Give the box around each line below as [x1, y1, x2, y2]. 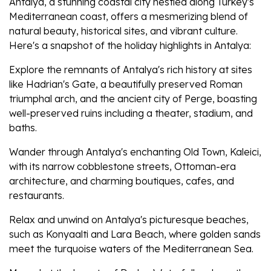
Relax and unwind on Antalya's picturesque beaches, [9, 214, 249, 226]
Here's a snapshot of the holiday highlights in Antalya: [9, 39, 251, 52]
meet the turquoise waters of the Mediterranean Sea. [9, 243, 253, 255]
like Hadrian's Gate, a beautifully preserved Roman [9, 78, 243, 91]
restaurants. [9, 189, 64, 202]
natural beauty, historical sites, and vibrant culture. [9, 25, 238, 38]
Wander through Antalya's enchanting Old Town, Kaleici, [9, 146, 261, 158]
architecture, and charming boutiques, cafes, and [9, 175, 234, 188]
